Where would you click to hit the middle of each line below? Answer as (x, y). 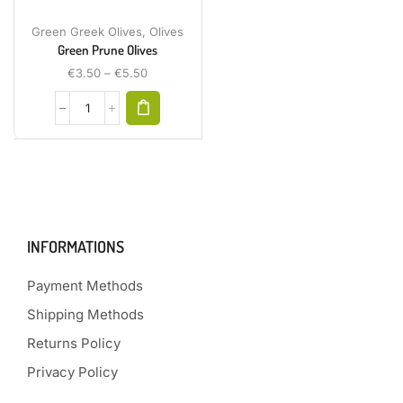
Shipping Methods (85, 315)
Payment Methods (85, 286)
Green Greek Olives (87, 32)
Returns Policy (74, 344)
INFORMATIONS (76, 247)
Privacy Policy (72, 372)
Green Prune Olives (108, 50)
